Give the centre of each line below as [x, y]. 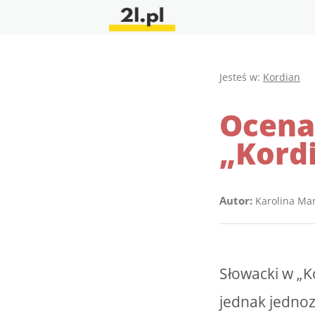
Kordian [282, 77]
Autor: [236, 201]
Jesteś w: [241, 77]
